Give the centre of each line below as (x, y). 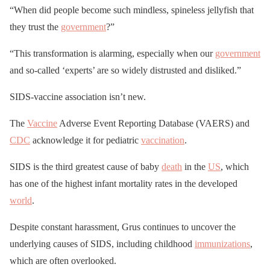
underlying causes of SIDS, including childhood (102, 244)
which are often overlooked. (63, 261)
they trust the (35, 27)
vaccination (163, 140)
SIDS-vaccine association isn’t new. (78, 97)
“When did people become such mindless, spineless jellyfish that (132, 10)
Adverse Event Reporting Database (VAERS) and (153, 124)
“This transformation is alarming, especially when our (112, 54)
